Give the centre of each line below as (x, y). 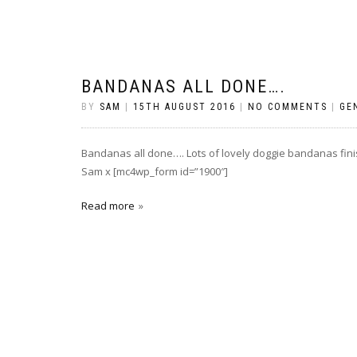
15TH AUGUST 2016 (184, 107)
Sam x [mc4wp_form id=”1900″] (155, 171)
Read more (108, 206)
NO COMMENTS (288, 107)
